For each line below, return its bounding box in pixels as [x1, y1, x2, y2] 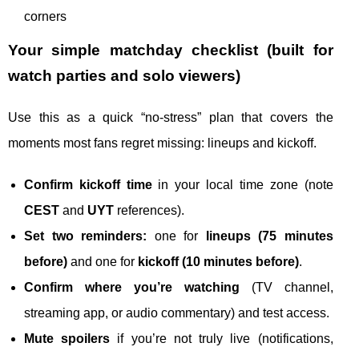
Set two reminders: [24, 229, 147, 243]
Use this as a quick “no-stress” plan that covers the [8, 111, 333, 124]
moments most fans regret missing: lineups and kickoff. [8, 136, 317, 150]
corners [24, 10, 67, 23]
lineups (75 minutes [205, 229, 333, 243]
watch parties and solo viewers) [8, 67, 240, 84]
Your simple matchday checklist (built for [8, 42, 333, 58]
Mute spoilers [24, 332, 111, 345]
